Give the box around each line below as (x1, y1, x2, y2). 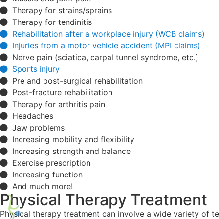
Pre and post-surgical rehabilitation (12, 75, 143, 86)
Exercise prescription (12, 157, 90, 168)
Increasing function (12, 169, 83, 179)
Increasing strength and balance (12, 146, 131, 156)
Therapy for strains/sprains (12, 5, 112, 15)
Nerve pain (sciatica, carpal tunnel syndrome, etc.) (12, 52, 198, 62)
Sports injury (12, 64, 60, 74)
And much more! (12, 181, 73, 191)
